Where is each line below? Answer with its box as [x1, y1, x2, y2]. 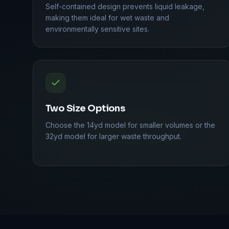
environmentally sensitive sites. [45, 24, 149, 33]
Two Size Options [45, 102, 125, 114]
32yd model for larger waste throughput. [45, 131, 181, 141]
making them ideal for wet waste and [45, 13, 169, 22]
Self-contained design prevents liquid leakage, [45, 2, 204, 11]
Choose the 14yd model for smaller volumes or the [45, 120, 215, 129]
